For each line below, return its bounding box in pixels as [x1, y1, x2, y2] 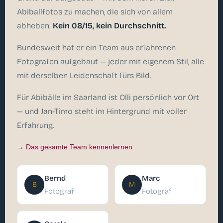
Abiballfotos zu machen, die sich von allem [17, 6, 173, 16]
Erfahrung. [17, 120, 54, 130]
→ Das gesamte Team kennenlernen [17, 142, 132, 151]
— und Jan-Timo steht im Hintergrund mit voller [17, 106, 187, 116]
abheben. [17, 20, 53, 30]
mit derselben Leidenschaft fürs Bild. [17, 70, 151, 80]
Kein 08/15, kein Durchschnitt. [53, 20, 166, 30]
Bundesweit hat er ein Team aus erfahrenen [17, 42, 176, 52]
